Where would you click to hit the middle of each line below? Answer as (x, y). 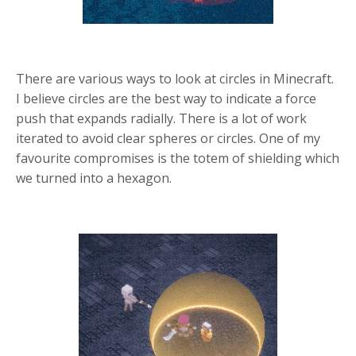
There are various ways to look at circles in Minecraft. (175, 79)
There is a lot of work (243, 119)
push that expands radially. (97, 119)
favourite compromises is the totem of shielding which (178, 159)
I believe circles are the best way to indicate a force (166, 99)
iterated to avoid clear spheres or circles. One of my (168, 139)
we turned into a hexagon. (95, 178)
